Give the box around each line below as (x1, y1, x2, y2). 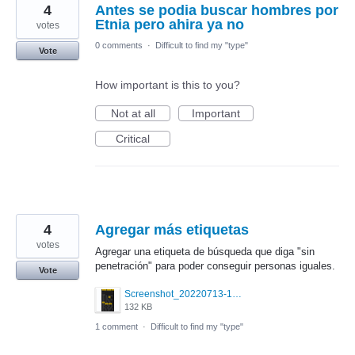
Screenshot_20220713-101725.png (232, 288, 242, 300)
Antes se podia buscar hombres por (95, 2, 338, 18)
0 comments (95, 40, 143, 50)
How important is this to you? (95, 78, 240, 91)
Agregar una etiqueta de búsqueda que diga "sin (95, 245, 315, 258)
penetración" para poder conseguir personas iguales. (95, 259, 335, 272)
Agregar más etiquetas (95, 221, 249, 238)
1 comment (95, 322, 138, 331)
